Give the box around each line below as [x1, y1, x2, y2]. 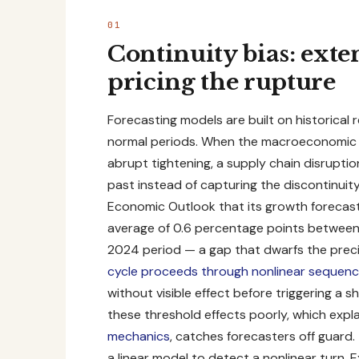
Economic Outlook [107, 198, 216, 216]
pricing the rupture [107, 68, 336, 97]
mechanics [107, 328, 170, 345]
